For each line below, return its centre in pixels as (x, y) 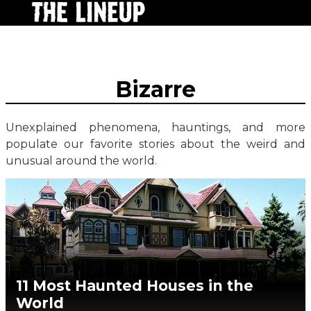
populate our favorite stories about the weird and (155, 144)
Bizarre (155, 90)
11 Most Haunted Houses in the (135, 286)
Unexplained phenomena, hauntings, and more (155, 127)
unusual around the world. (81, 160)
